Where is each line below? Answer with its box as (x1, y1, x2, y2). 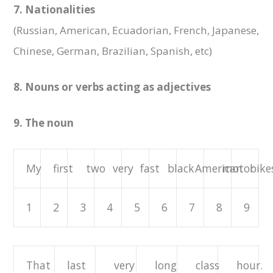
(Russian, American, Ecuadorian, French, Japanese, (13, 23, 260, 38)
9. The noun (13, 116, 74, 130)
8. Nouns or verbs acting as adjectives (13, 80, 211, 94)
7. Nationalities (13, 2, 96, 17)
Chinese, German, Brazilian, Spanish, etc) (13, 44, 213, 58)
